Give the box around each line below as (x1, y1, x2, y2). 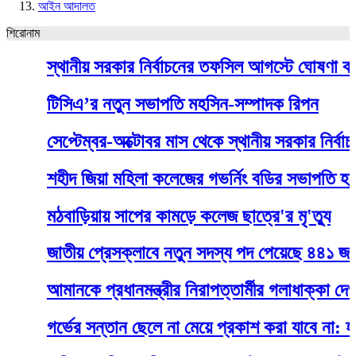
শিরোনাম (6, 26, 40, 40)
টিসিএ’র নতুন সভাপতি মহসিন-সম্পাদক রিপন (10, 93, 283, 114)
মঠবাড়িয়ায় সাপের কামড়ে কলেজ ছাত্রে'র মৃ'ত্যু (10, 205, 295, 226)
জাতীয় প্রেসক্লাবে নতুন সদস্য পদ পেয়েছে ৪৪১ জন (10, 242, 323, 264)
